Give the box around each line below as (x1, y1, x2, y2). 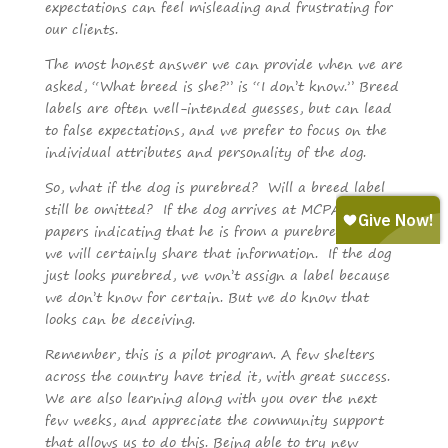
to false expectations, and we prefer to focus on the (44, 117, 387, 141)
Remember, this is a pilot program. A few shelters (44, 341, 375, 365)
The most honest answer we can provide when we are (44, 51, 403, 75)
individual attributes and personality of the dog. (44, 139, 371, 163)
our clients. (44, 16, 123, 40)
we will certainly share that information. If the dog (44, 240, 391, 264)
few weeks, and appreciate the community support (44, 407, 384, 431)
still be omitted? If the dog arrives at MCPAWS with (44, 196, 396, 220)
